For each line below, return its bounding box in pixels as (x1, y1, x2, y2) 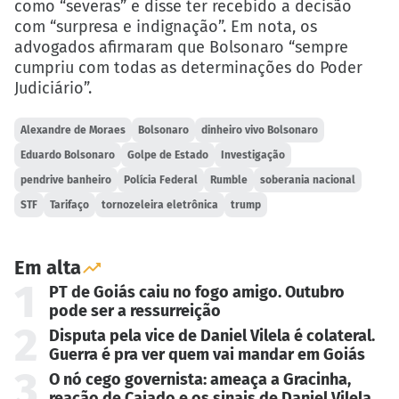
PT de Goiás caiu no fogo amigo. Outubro (48, 281, 345, 302)
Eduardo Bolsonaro (20, 149, 116, 162)
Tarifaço (50, 199, 90, 212)
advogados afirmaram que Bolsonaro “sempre (14, 37, 348, 57)
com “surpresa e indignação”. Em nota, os (14, 17, 317, 37)
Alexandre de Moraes (20, 124, 126, 137)
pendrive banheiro (20, 174, 112, 187)
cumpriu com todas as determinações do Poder (14, 58, 362, 77)
